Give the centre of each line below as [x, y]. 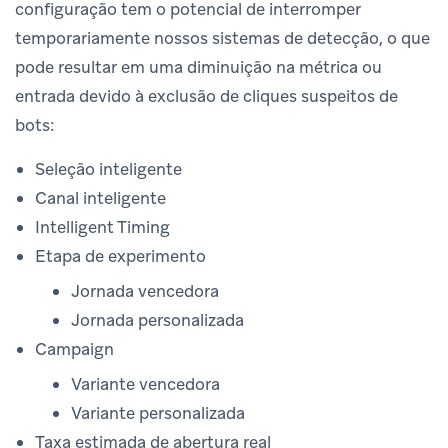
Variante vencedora [145, 383]
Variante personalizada [158, 412]
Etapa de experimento [120, 255]
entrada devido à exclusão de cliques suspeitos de [206, 95]
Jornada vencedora [145, 290]
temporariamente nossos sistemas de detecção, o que [222, 37]
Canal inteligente [100, 197]
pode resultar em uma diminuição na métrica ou [198, 66]
